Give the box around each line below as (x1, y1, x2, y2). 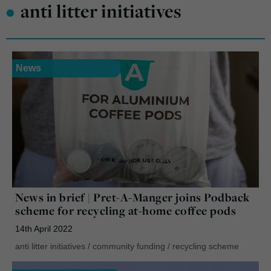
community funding (93, 241, 165, 251)
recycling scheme (172, 241, 239, 251)
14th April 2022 (15, 223, 73, 233)
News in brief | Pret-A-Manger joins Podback (15, 189, 250, 205)
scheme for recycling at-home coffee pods (15, 202, 236, 218)
